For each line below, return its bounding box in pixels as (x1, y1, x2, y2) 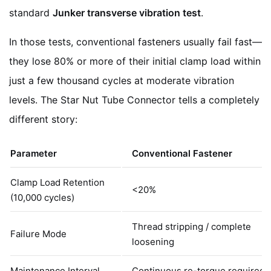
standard (9, 6, 53, 19)
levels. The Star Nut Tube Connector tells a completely (9, 93, 260, 106)
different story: (9, 113, 77, 125)
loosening (132, 235, 174, 247)
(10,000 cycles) (10, 191, 74, 203)
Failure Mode (10, 227, 67, 240)
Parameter (10, 147, 57, 159)
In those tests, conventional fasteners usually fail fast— (9, 35, 262, 48)
